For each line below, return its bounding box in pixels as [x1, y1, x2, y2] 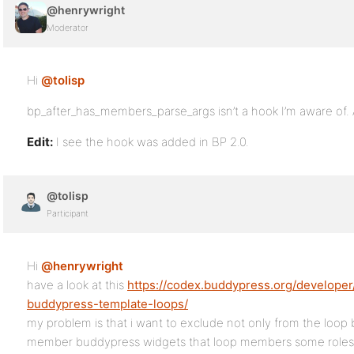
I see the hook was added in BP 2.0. [53, 134, 249, 149]
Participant [47, 208, 88, 219]
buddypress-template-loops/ [27, 296, 188, 311]
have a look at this [27, 277, 127, 292]
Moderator [47, 22, 88, 33]
